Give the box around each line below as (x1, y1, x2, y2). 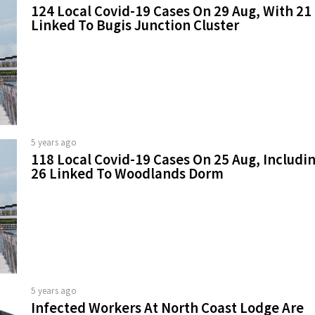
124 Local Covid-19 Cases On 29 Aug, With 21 (31, 2, 311, 20)
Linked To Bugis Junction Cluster (31, 16, 239, 34)
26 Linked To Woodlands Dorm (31, 165, 224, 183)
